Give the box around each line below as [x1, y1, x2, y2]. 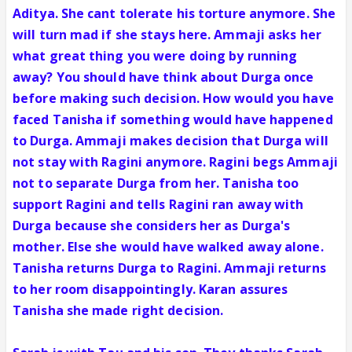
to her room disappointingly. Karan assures [13, 280, 288, 298]
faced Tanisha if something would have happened [13, 111, 333, 128]
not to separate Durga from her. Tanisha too [13, 174, 299, 192]
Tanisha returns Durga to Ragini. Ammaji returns [13, 259, 326, 277]
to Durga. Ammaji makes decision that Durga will [13, 132, 328, 149]
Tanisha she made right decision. [13, 302, 224, 319]
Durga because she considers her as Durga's [13, 217, 291, 234]
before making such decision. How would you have [13, 90, 334, 107]
